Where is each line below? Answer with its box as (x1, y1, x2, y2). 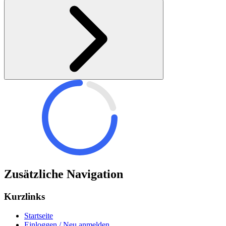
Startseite (24, 211, 53, 220)
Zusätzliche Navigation (4, 167, 123, 181)
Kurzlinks (4, 191, 45, 202)
